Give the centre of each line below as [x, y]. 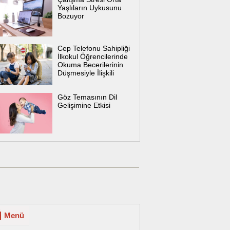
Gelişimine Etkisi [84, 105]
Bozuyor [71, 16]
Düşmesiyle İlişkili [86, 73]
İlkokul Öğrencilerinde [93, 56]
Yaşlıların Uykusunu [90, 8]
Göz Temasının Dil [87, 97]
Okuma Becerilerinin [90, 64]
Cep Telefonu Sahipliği [94, 48]
